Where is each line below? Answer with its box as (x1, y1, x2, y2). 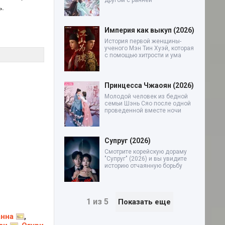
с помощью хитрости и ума (104, 52, 181, 59)
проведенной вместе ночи (104, 107, 181, 114)
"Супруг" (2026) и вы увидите (104, 155, 187, 162)
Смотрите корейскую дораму (104, 148, 187, 155)
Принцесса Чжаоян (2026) (104, 81, 194, 89)
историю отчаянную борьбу (104, 162, 182, 169)
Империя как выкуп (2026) (104, 26, 194, 34)
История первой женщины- (104, 38, 181, 45)
